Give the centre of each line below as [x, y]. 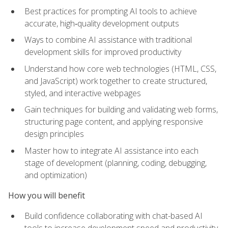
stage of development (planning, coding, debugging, [116, 163]
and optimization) [56, 175]
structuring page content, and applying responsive [114, 122]
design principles [54, 134]
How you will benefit [47, 196]
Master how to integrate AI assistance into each [111, 150]
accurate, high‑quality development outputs [102, 23]
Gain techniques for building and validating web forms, [121, 110]
